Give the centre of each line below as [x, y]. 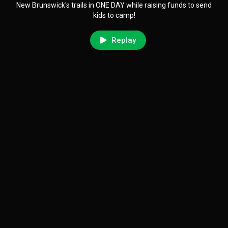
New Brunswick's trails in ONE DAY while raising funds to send [114, 5]
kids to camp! [114, 15]
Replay [123, 40]
